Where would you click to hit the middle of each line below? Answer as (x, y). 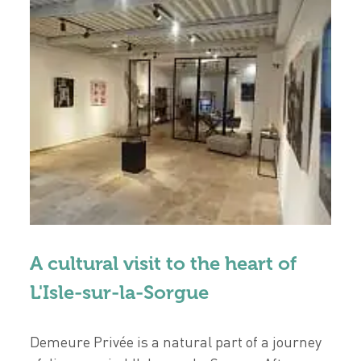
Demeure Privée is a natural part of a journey (176, 341)
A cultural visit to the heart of (164, 263)
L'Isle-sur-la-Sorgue (120, 292)
